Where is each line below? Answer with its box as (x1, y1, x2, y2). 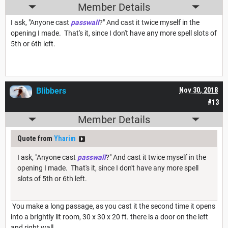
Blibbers (36, 85, 66, 96)
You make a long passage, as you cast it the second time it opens (11, 202, 215, 210)
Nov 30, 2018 (179, 85, 218, 94)
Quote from (17, 134, 54, 142)
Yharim (54, 134, 76, 142)
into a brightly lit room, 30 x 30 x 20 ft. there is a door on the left (11, 212, 208, 221)
